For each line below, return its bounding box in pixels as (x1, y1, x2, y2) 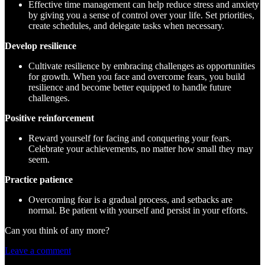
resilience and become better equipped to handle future (28, 82, 231, 92)
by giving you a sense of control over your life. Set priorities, (28, 9, 254, 20)
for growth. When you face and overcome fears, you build (28, 71, 245, 82)
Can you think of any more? (5, 225, 109, 235)
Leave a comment (5, 245, 71, 256)
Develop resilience (5, 40, 76, 51)
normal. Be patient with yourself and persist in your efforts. (28, 205, 248, 215)
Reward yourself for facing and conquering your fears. (28, 132, 231, 143)
